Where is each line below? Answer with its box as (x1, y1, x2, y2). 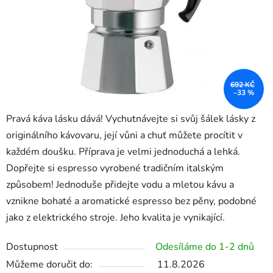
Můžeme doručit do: (6, 258, 93, 272)
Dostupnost (6, 240, 58, 254)
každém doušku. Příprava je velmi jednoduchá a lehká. (6, 145, 240, 159)
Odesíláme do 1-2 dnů (155, 240, 254, 254)
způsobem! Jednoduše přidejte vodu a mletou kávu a (6, 178, 234, 192)
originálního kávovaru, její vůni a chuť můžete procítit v (6, 129, 243, 143)
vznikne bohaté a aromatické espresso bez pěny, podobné (6, 194, 257, 208)
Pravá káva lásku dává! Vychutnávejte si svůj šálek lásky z (6, 112, 255, 126)
